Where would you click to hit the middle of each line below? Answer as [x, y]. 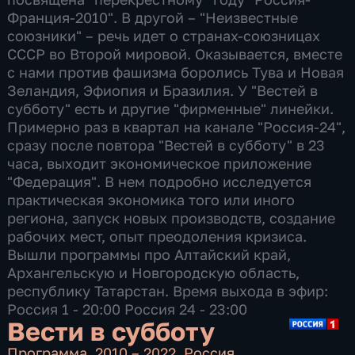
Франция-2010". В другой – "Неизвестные [153, 17]
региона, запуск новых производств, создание [172, 218]
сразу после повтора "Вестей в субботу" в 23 [166, 145]
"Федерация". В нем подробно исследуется [160, 181]
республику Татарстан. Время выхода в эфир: [168, 290]
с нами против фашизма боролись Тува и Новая [176, 72]
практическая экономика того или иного [151, 199]
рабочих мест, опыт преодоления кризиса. [157, 236]
